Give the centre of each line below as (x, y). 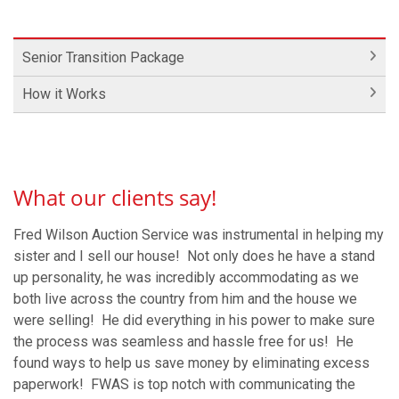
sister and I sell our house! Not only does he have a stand (194, 256)
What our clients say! (115, 197)
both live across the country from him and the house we (185, 299)
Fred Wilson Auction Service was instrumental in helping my (199, 235)
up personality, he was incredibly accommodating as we (186, 277)
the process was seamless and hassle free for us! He (183, 342)
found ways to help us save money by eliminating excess (191, 363)
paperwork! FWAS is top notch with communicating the (184, 384)
